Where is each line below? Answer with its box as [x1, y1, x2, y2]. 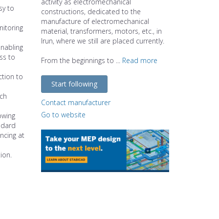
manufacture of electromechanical [41, 16, 149, 26]
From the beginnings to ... [41, 55, 122, 65]
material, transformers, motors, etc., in [41, 26, 162, 36]
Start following [51, 79, 97, 88]
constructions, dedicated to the [41, 6, 141, 16]
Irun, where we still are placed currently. [41, 36, 164, 45]
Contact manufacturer [41, 97, 110, 107]
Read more [122, 55, 157, 65]
